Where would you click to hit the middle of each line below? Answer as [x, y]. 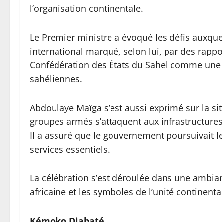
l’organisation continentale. [86, 8]
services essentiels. [70, 149]
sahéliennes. [56, 79]
